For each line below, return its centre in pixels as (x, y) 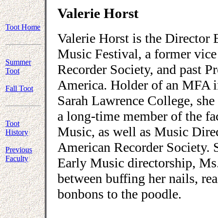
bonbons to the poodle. (119, 194)
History (17, 132)
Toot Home (23, 27)
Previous (19, 150)
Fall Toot (19, 88)
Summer (18, 62)
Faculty (17, 158)
